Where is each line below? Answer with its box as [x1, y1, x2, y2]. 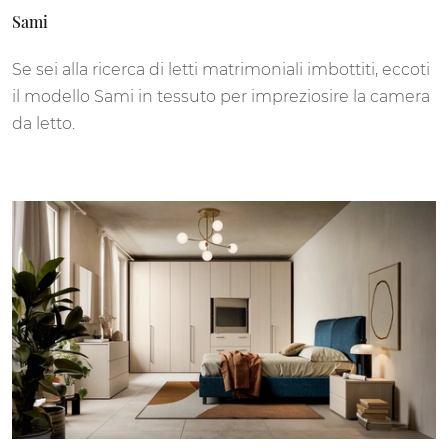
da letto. [12, 114, 75, 134]
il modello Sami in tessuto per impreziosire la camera [12, 87, 430, 107]
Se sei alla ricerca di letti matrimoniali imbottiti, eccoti [12, 60, 430, 80]
